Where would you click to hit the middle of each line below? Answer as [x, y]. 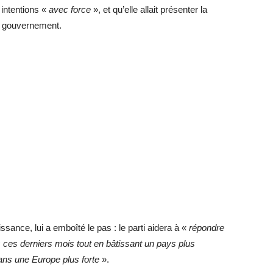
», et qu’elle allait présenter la [150, 9]
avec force [70, 9]
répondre [207, 228]
